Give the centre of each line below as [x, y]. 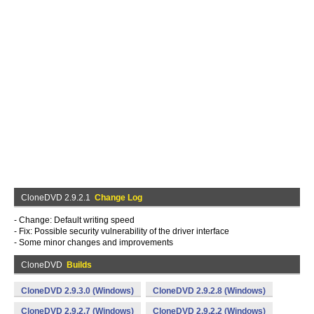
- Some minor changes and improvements [94, 243]
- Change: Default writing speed [74, 220]
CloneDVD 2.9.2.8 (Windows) [209, 291]
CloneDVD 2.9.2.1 [58, 198]
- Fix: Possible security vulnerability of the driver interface [122, 231]
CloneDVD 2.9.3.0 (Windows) [77, 291]
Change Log [118, 198]
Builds [79, 265]
